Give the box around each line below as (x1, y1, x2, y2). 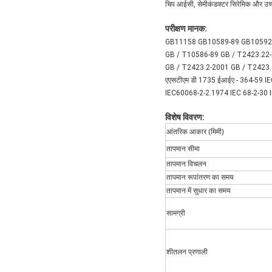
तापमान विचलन (166, 159, 206, 168)
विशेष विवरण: (165, 112, 205, 122)
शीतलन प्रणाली (166, 247, 208, 256)
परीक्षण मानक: (165, 23, 207, 33)
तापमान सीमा (166, 144, 200, 153)
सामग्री (166, 208, 185, 217)
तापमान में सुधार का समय (166, 186, 231, 195)
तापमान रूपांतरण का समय (166, 172, 234, 182)
